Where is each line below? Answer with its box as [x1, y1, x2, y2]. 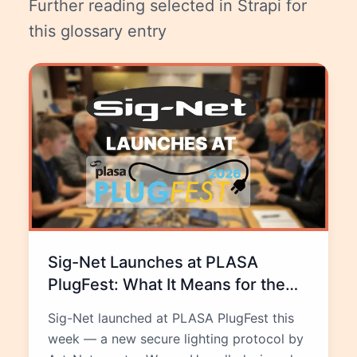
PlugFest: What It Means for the [48, 274, 285, 294]
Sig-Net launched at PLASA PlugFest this [48, 309, 294, 326]
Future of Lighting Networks [48, 296, 259, 316]
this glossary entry [29, 22, 167, 41]
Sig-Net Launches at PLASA [48, 252, 258, 272]
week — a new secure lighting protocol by [48, 330, 304, 347]
